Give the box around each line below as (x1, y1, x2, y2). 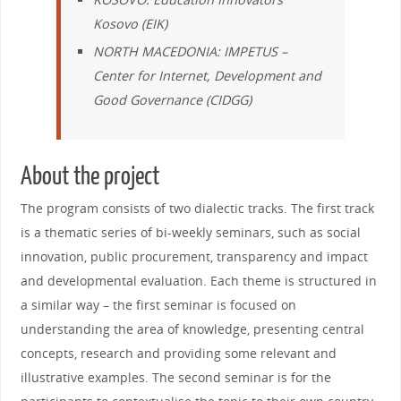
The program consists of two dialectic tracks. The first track (20, 200, 374, 218)
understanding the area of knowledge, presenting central (20, 320, 364, 338)
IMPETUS (224, 42, 278, 60)
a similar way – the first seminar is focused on (20, 296, 296, 314)
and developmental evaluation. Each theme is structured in (20, 272, 377, 290)
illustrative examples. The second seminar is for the (20, 369, 331, 387)
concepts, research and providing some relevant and (20, 345, 337, 363)
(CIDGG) (202, 90, 252, 108)
